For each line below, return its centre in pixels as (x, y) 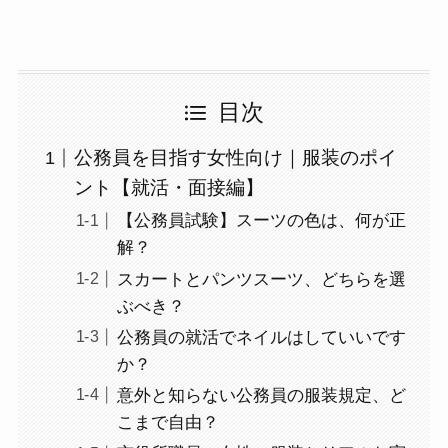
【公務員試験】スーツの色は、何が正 (261, 221)
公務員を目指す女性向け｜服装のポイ (236, 158)
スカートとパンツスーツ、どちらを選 (261, 279)
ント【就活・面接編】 (169, 188)
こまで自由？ (167, 423)
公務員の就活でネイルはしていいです (261, 337)
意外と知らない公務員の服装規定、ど (261, 396)
